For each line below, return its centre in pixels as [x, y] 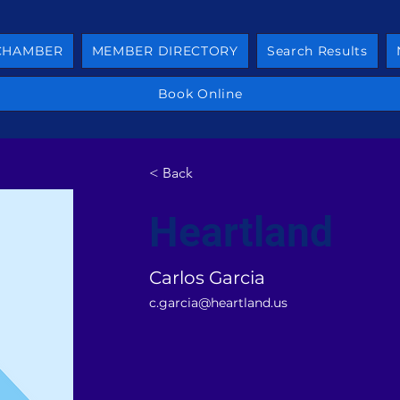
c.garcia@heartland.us [218, 303]
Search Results [317, 51]
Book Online [200, 94]
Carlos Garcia [207, 278]
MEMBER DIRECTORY [165, 51]
